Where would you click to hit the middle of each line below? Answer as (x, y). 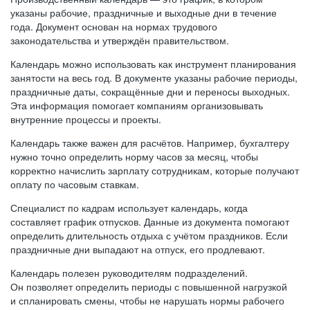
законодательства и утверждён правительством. (120, 40)
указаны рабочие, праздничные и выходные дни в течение (144, 12)
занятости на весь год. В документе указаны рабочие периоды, (154, 77)
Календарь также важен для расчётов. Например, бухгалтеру (150, 143)
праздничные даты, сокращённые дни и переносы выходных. (150, 91)
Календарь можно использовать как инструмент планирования (153, 64)
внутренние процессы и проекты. (86, 119)
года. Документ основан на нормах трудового (114, 26)
